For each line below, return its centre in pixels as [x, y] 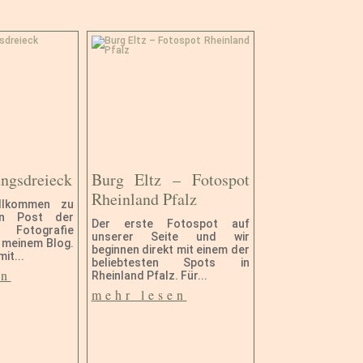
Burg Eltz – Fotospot [170, 180]
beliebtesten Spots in [170, 263]
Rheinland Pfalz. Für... [149, 276]
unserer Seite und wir [170, 237]
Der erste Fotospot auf [170, 224]
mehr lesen [139, 295]
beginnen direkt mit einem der [170, 250]
